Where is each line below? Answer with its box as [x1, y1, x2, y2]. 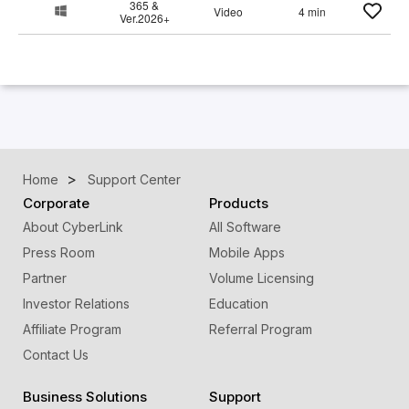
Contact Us [23, 347, 89, 362]
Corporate [23, 194, 89, 212]
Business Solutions [23, 388, 147, 405]
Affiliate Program [23, 321, 121, 337]
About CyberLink [23, 219, 123, 235]
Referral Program [208, 321, 312, 337]
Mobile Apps [208, 245, 285, 260]
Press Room [23, 245, 95, 260]
